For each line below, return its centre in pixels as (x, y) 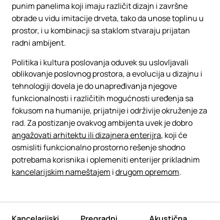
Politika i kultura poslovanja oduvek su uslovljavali (100, 62)
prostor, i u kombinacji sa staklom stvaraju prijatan (101, 30)
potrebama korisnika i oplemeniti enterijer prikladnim (106, 160)
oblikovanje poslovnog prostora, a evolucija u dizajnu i (107, 74)
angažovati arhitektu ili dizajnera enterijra (86, 135)
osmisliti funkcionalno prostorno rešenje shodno (98, 147)
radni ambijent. (40, 43)
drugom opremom (147, 172)
